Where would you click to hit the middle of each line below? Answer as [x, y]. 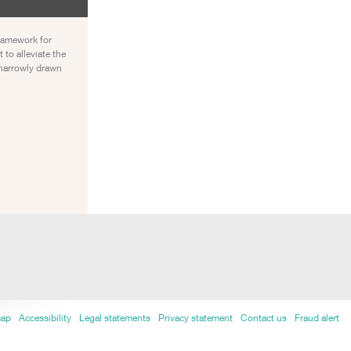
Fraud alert [317, 318]
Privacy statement [195, 318]
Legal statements [115, 318]
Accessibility [45, 318]
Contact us [264, 318]
